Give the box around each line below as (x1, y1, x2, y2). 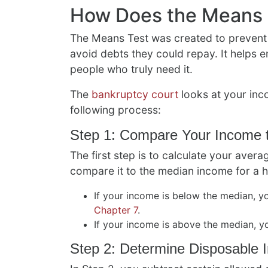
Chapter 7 (94, 203, 138, 216)
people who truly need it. (70, 62, 193, 75)
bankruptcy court (92, 87, 178, 100)
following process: (70, 103, 161, 116)
